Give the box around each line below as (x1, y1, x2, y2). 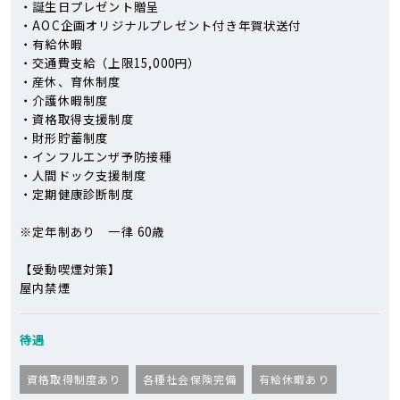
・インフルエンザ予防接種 (20, 147, 172, 165)
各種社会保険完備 (142, 371, 237, 387)
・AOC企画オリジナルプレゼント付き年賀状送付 (20, 16, 302, 34)
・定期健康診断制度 (20, 185, 134, 203)
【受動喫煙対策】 (20, 260, 121, 278)
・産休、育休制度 (20, 72, 121, 90)
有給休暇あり (258, 371, 329, 387)
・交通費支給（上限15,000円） (20, 54, 201, 71)
